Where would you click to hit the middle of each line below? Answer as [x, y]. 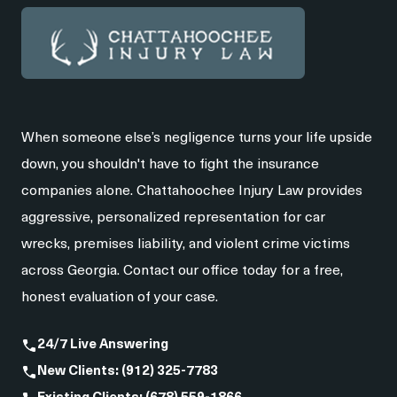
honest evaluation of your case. [120, 297]
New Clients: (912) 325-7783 [128, 371]
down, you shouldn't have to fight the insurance [170, 164]
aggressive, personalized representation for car [173, 218]
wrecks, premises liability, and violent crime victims [186, 244]
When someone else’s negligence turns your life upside [197, 138]
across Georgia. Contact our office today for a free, [182, 271]
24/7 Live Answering [103, 345]
